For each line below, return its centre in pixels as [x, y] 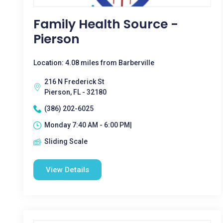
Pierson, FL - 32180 [75, 92]
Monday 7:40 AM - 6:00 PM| [88, 125]
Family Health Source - [106, 24]
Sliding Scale [66, 141]
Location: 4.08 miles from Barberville [94, 63]
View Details [67, 170]
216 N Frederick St [74, 82]
